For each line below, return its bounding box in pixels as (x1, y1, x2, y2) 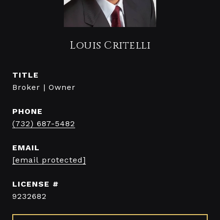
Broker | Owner (12, 82, 76, 92)
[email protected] (12, 155, 86, 165)
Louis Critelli (70, 39, 150, 53)
